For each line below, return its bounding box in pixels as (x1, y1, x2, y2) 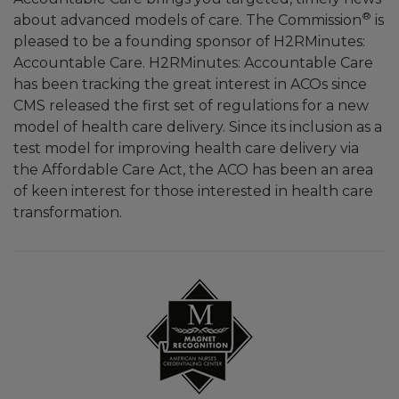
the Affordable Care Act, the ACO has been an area (13, 161, 373, 178)
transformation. (13, 204, 122, 221)
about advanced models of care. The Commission (13, 12, 362, 28)
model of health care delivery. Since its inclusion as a (13, 118, 382, 135)
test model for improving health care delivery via (13, 140, 359, 157)
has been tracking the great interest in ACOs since (13, 76, 367, 93)
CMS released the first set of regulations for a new (13, 97, 369, 114)
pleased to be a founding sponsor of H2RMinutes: (13, 33, 365, 50)
